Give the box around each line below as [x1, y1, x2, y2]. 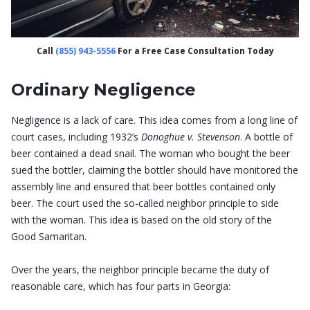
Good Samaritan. [11, 230, 86, 244]
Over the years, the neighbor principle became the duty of [11, 263, 269, 277]
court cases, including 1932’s [11, 130, 141, 144]
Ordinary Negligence [11, 80, 196, 100]
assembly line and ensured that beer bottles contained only [11, 180, 275, 194]
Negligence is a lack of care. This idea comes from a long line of [11, 113, 298, 127]
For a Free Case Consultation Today [115, 45, 274, 57]
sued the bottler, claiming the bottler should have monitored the [11, 163, 298, 177]
